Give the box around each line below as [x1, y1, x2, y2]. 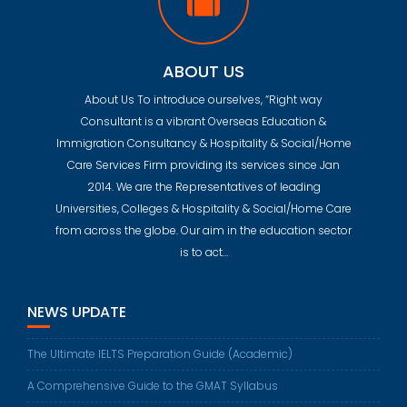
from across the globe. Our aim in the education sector [55, 223, 352, 239]
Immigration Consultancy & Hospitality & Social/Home [55, 135, 352, 152]
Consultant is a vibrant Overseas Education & [81, 114, 326, 130]
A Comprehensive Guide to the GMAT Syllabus [27, 378, 278, 394]
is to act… [179, 244, 228, 261]
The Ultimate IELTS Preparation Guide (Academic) [27, 346, 293, 362]
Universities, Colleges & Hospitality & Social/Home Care [55, 201, 352, 217]
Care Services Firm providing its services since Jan [67, 157, 340, 174]
